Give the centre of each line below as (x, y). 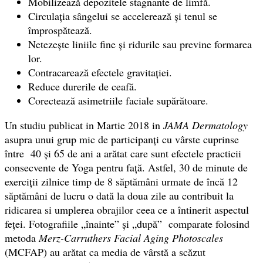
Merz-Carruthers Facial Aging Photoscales (131, 238)
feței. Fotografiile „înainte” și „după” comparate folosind (127, 224)
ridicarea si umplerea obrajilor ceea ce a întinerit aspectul (127, 210)
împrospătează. (60, 30)
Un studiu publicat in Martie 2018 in (84, 125)
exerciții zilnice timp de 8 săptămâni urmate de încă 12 (121, 182)
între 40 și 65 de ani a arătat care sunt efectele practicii (123, 154)
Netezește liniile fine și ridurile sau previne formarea (140, 44)
